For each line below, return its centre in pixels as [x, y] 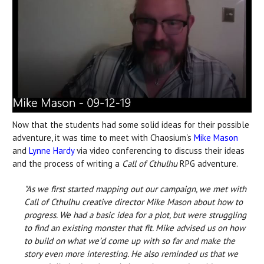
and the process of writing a [67, 163]
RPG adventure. [208, 163]
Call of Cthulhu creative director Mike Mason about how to [133, 202]
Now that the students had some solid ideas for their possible [131, 124]
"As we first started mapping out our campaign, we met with [135, 189]
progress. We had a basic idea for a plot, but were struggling [135, 214]
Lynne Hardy [52, 150]
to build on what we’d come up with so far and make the [130, 240]
